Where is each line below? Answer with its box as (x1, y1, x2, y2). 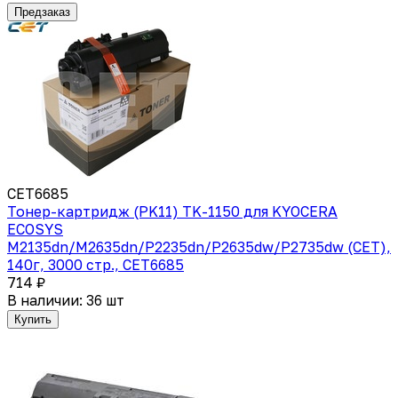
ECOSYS (7, 219, 63, 238)
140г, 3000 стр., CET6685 (7, 255, 184, 274)
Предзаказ (14, 4, 70, 19)
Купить (14, 312, 52, 326)
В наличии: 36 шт (7, 291, 124, 309)
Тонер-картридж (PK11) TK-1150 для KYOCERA (7, 202, 338, 220)
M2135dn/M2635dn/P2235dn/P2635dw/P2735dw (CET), (7, 237, 391, 256)
